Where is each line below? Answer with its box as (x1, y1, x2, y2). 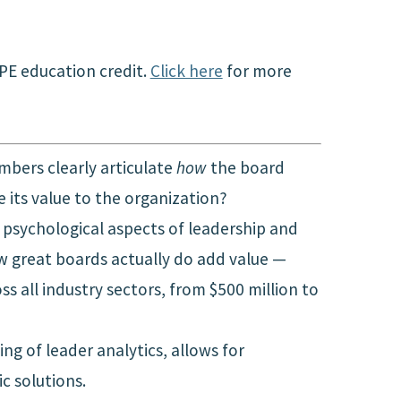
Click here (149, 60, 223, 82)
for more (222, 60, 292, 82)
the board (206, 157, 285, 179)
